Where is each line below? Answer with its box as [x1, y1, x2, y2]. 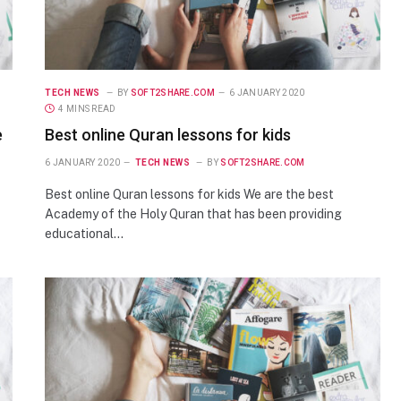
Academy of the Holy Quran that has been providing [45, 206, 342, 221]
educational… [45, 226, 124, 241]
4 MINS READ [58, 103, 116, 114]
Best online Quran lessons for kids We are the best [45, 186, 334, 201]
